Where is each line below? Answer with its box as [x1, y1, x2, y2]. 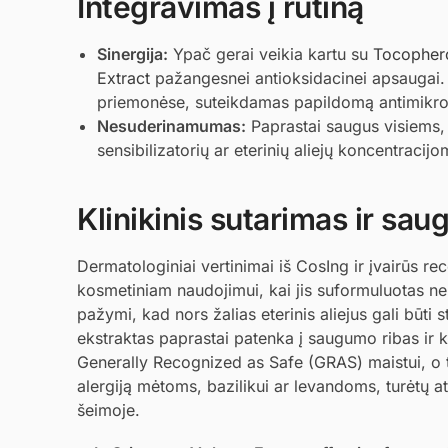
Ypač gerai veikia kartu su [168, 43, 373, 64]
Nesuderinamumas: [97, 115, 246, 136]
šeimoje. [77, 399, 140, 420]
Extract [97, 67, 150, 88]
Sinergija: [97, 43, 168, 64]
